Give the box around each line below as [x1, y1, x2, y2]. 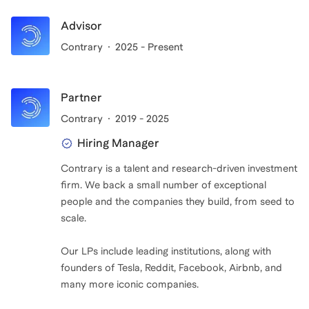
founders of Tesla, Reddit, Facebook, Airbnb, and [61, 262, 282, 273]
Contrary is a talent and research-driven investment [61, 163, 297, 174]
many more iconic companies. [61, 279, 199, 290]
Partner [61, 91, 102, 104]
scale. [61, 212, 86, 223]
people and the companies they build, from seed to [61, 196, 295, 207]
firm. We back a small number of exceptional [61, 179, 266, 190]
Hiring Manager [77, 137, 159, 150]
